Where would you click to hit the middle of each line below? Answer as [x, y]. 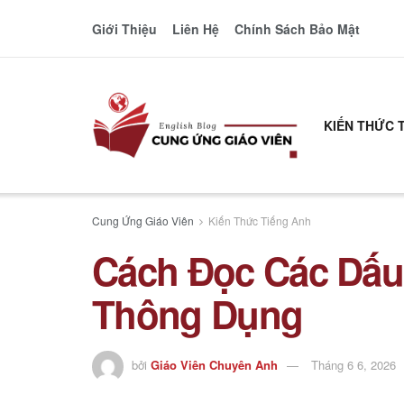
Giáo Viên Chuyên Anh [214, 364]
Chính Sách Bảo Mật [297, 28]
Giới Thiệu [124, 28]
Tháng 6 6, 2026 [353, 364]
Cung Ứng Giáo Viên [143, 220]
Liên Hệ [195, 28]
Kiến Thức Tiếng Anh [260, 220]
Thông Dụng [197, 314]
